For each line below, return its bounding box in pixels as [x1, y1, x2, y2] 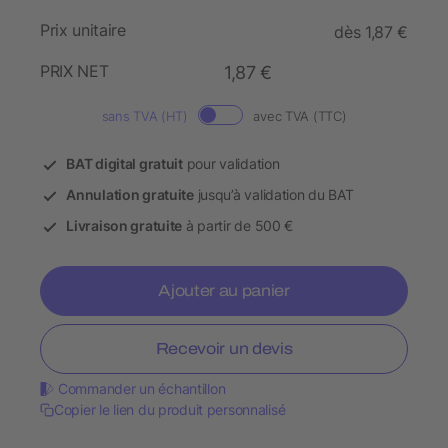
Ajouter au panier [158, 282, 290, 300]
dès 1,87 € [334, 22, 408, 43]
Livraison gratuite [66, 217, 183, 235]
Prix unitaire [40, 20, 126, 41]
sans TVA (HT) [101, 108, 188, 125]
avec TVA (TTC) [253, 108, 347, 125]
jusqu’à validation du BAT [193, 186, 354, 204]
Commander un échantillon [58, 380, 226, 398]
